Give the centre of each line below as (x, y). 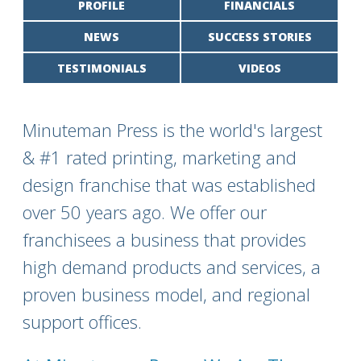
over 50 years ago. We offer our (145, 212)
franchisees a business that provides (164, 239)
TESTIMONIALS (102, 68)
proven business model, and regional (166, 294)
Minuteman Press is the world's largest (172, 130)
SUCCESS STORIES (259, 37)
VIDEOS (259, 68)
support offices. (82, 322)
